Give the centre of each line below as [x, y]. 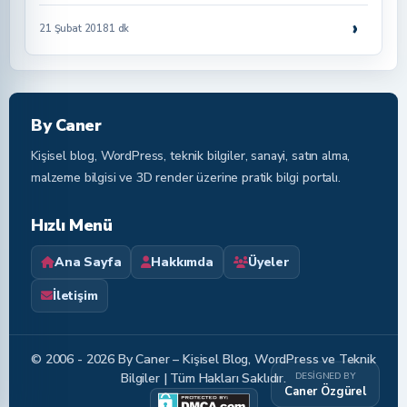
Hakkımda [182, 262]
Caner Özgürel [325, 391]
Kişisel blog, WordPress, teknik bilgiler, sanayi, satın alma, [191, 156]
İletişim [75, 296]
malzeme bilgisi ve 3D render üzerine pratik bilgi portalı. [186, 178]
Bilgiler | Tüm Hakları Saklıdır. [203, 378]
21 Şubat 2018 [74, 28]
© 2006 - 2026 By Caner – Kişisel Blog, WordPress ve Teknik [203, 359]
